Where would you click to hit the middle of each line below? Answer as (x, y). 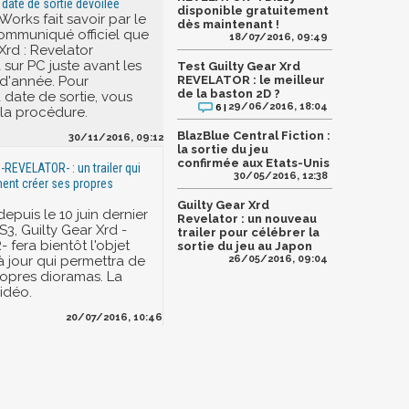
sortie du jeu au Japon (245, 246)
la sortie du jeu (223, 150)
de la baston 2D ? (229, 94)
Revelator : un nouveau (247, 219)
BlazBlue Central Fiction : (254, 136)
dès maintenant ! (228, 25)
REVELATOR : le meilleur (251, 80)
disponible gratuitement (253, 11)
